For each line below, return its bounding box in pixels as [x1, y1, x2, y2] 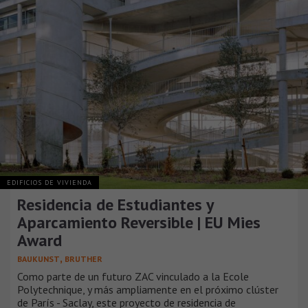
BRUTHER [65, 253, 102, 264]
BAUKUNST [17, 253, 60, 264]
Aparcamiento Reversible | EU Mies [17, 211, 261, 233]
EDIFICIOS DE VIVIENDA [7, 177, 92, 187]
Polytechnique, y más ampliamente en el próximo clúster [17, 282, 278, 296]
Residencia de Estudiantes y [17, 193, 213, 215]
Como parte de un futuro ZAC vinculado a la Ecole [17, 269, 249, 283]
